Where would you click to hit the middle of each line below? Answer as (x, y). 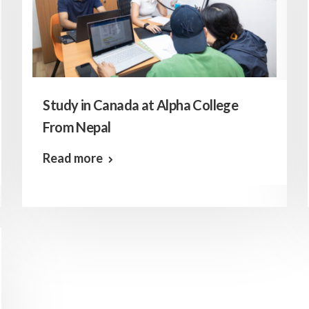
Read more (73, 158)
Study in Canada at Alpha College (141, 105)
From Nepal (77, 127)
